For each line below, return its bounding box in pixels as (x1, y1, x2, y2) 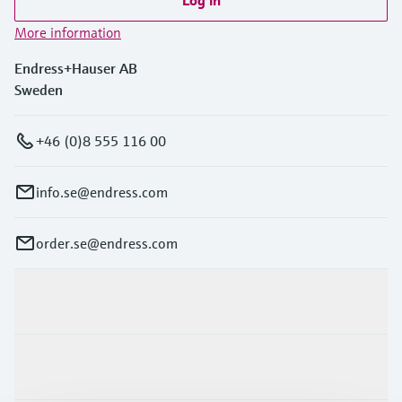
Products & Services (14, 292, 137, 310)
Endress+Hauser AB (14, 58, 137, 77)
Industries (14, 357, 77, 376)
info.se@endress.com (36, 182, 168, 201)
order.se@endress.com (36, 233, 178, 252)
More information (14, 22, 121, 41)
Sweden (14, 80, 63, 99)
